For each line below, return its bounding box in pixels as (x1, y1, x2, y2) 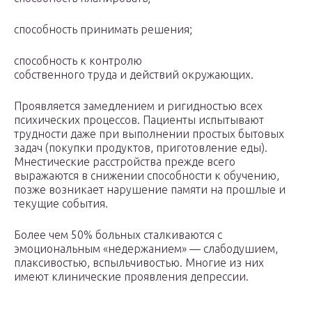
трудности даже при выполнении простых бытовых (14, 127, 284, 141)
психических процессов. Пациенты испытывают (14, 114, 264, 127)
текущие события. (14, 197, 108, 210)
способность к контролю (14, 54, 142, 68)
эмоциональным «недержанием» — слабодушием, (14, 242, 278, 256)
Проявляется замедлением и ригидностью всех (14, 100, 263, 113)
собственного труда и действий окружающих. (14, 68, 253, 81)
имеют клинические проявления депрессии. (14, 270, 249, 283)
